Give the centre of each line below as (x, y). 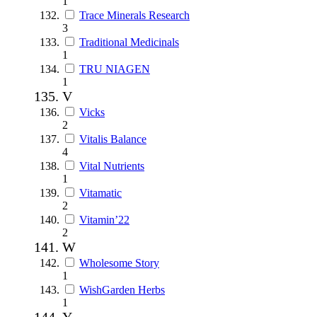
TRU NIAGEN (115, 69)
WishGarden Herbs (122, 289)
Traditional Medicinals (129, 42)
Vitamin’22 (104, 219)
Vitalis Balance (113, 139)
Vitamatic (100, 192)
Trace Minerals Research (134, 15)
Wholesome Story (119, 263)
